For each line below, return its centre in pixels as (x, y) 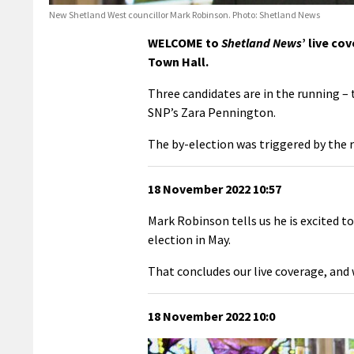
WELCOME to (185, 42)
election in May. (189, 239)
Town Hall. (178, 61)
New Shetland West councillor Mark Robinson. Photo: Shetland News (185, 14)
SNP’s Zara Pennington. (212, 112)
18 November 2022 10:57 (215, 188)
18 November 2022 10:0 (211, 316)
